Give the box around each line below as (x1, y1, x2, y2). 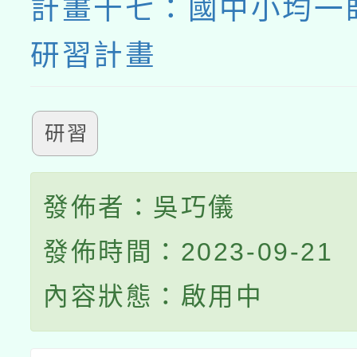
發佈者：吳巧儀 (43, 193, 236, 222)
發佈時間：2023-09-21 (43, 237, 334, 266)
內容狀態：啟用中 (43, 282, 264, 311)
